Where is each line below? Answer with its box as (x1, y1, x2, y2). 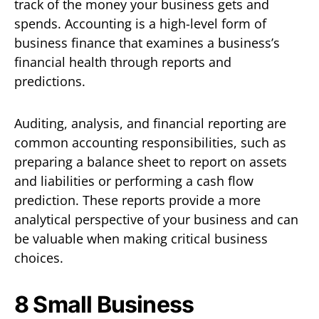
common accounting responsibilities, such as (14, 133, 286, 151)
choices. (14, 249, 63, 266)
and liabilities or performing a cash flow (14, 172, 253, 189)
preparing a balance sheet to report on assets (14, 152, 287, 170)
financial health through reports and (14, 53, 231, 70)
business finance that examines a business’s (14, 33, 280, 51)
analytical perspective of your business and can (14, 210, 298, 228)
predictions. (14, 72, 85, 90)
